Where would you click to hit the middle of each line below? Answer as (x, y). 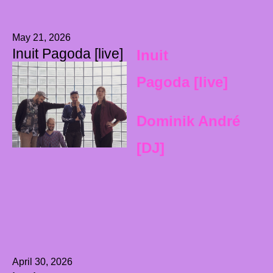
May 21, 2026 (41, 37)
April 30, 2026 (42, 261)
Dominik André (188, 121)
